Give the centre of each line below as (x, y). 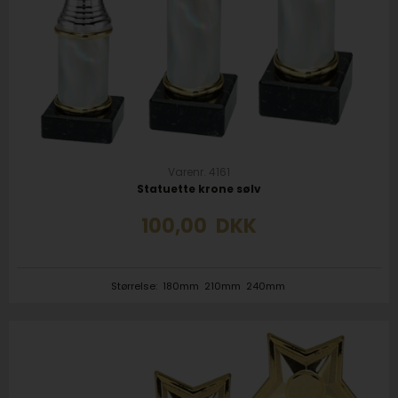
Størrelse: (135, 285)
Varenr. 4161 (199, 172)
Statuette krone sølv (199, 189)
